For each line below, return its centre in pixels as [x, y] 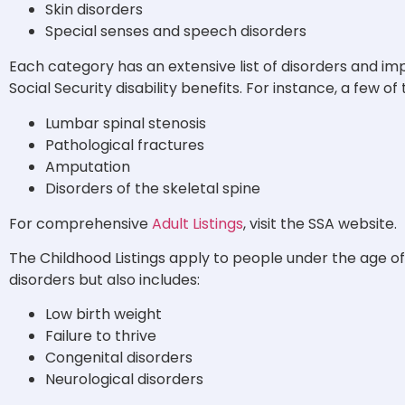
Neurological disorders [124, 380]
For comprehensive [80, 223]
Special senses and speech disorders [176, 32]
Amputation [88, 166]
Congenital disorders [119, 358]
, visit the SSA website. [322, 223]
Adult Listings [198, 223]
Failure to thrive [101, 336]
